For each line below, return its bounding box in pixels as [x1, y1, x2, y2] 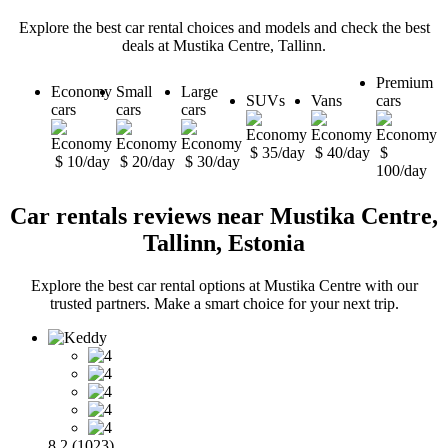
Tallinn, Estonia [143, 230, 305, 256]
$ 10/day [55, 153, 110, 171]
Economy [51, 83, 112, 101]
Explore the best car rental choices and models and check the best [18, 19, 430, 37]
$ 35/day [250, 144, 305, 162]
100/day [376, 162, 427, 180]
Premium [376, 74, 433, 92]
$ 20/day [120, 153, 175, 171]
